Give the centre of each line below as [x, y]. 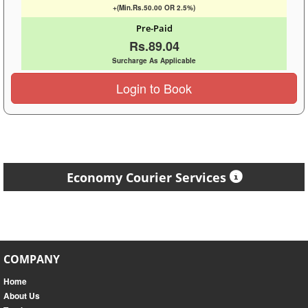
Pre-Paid [154, 29]
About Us [22, 296]
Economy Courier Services [146, 178]
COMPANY [32, 260]
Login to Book [154, 88]
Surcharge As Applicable [154, 61]
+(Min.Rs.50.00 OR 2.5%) [154, 8]
